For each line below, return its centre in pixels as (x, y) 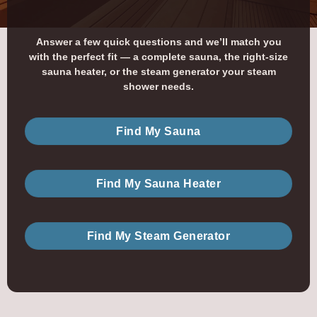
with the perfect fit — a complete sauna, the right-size (158, 57)
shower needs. (158, 86)
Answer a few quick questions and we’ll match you (158, 42)
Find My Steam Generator (158, 236)
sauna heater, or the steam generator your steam (158, 71)
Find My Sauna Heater (158, 183)
